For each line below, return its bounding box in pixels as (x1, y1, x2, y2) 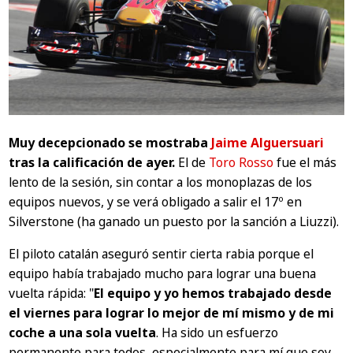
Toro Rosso (209, 153, 274, 171)
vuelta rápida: (9, 284, 90, 302)
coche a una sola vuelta (9, 323, 157, 341)
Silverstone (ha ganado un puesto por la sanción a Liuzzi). (9, 212, 340, 230)
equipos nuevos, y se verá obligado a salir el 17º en (9, 192, 303, 210)
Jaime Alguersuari (211, 133, 325, 151)
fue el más (273, 153, 337, 171)
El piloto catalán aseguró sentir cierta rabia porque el (9, 244, 314, 262)
